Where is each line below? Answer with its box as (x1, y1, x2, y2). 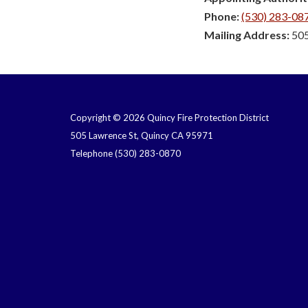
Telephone (70, 147, 113, 159)
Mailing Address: (204, 27, 291, 41)
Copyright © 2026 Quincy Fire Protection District (70, 111, 269, 123)
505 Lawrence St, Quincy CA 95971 (70, 129, 213, 141)
